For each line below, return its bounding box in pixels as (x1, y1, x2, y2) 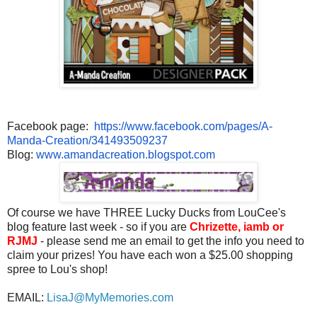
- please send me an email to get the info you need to (38, 234, 304, 247)
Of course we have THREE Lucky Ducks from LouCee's (7, 206, 286, 219)
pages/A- (227, 120, 272, 132)
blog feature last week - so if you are (7, 220, 190, 233)
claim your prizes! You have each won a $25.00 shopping (7, 248, 293, 261)
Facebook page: (7, 120, 94, 132)
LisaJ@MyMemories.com (47, 291, 173, 304)
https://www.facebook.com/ (94, 120, 227, 132)
